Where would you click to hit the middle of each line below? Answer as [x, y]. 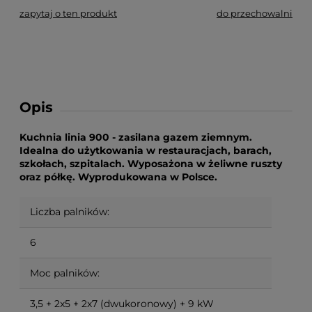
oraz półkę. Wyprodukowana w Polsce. [118, 177]
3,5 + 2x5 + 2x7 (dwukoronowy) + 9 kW [122, 303]
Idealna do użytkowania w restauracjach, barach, [146, 150]
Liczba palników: [70, 211]
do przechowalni [255, 13]
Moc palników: [65, 273]
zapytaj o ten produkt [68, 13]
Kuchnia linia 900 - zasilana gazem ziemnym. [136, 137]
